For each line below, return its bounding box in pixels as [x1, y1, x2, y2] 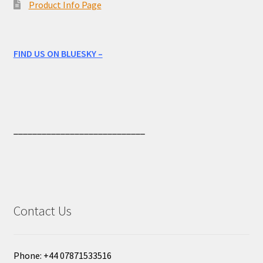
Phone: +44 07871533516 [13, 249, 112, 261]
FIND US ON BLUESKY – [13, 47, 103, 59]
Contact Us [13, 202, 72, 219]
